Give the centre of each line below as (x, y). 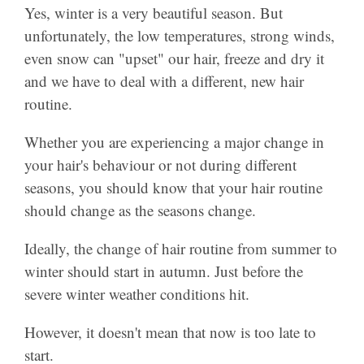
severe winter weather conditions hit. (137, 293)
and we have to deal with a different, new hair (164, 80)
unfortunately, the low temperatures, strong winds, (180, 35)
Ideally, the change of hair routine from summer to (181, 248)
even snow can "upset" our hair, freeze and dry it (174, 58)
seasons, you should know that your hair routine (173, 187)
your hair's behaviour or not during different (160, 164)
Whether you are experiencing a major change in (174, 141)
